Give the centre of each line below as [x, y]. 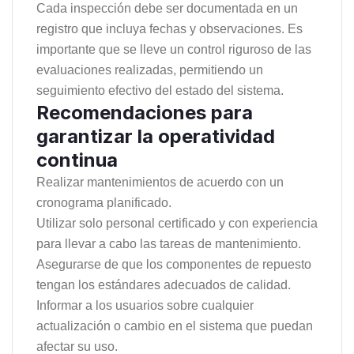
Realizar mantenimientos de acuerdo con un [160, 183]
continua [77, 160]
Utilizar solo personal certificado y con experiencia [177, 224]
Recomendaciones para [145, 113]
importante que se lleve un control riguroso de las [174, 50]
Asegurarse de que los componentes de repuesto [174, 265]
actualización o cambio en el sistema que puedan [175, 326]
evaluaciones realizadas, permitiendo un [150, 70]
